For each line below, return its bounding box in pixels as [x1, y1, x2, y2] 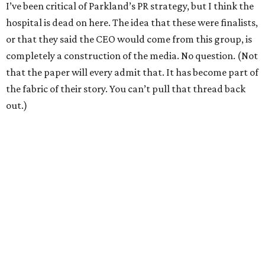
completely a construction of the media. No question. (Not [6, 50, 258, 62]
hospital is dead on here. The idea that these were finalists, [6, 17, 258, 29]
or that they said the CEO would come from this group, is [6, 33, 252, 46]
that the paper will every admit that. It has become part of [6, 66, 258, 79]
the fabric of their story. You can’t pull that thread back [6, 83, 245, 95]
